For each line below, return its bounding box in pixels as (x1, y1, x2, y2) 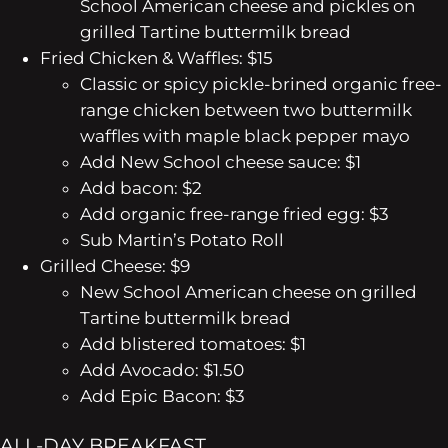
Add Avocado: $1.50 (80, 359, 244, 380)
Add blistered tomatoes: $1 (80, 333, 306, 354)
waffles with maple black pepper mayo (80, 125, 410, 146)
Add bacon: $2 (80, 177, 202, 198)
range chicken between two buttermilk (80, 99, 412, 120)
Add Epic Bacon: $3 (80, 385, 245, 406)
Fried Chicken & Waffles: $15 (40, 47, 273, 68)
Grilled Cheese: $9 (40, 255, 190, 276)
